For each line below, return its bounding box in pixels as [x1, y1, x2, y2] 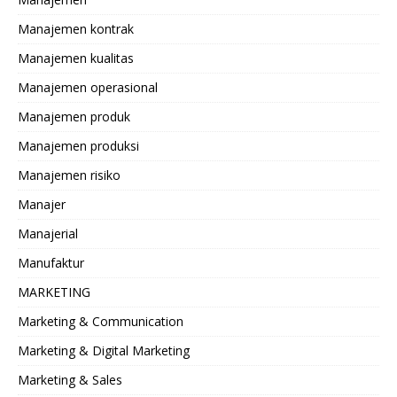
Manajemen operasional [18, 79, 158, 97]
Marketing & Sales [18, 371, 122, 389]
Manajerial [18, 225, 78, 243]
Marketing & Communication [18, 313, 183, 331]
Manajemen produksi [18, 137, 139, 155]
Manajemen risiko [18, 167, 121, 184]
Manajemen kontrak [18, 20, 134, 38]
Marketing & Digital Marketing [18, 342, 190, 360]
